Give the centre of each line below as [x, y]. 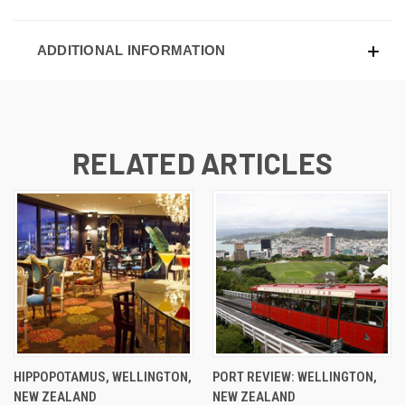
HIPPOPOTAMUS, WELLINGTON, [103, 377]
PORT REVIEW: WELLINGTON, [294, 377]
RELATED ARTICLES [202, 163]
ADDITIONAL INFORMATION [131, 51]
